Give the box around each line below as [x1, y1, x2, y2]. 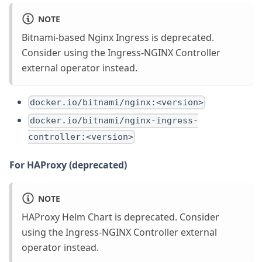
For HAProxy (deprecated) [9, 158, 127, 171]
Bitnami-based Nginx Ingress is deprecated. [22, 31, 214, 44]
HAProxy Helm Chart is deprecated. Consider [22, 210, 219, 223]
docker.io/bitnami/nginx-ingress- [30, 115, 199, 126]
